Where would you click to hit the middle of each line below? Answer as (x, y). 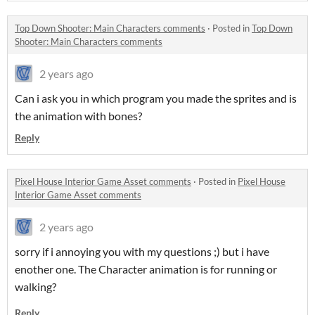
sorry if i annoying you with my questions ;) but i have (142, 252)
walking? (36, 287)
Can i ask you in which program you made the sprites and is (156, 98)
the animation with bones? (78, 116)
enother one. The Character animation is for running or (146, 269)
